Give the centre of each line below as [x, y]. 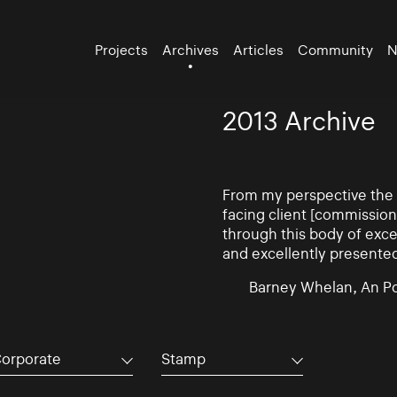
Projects [122, 50]
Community [336, 50]
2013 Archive [299, 121]
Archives [191, 50]
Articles [259, 50]
